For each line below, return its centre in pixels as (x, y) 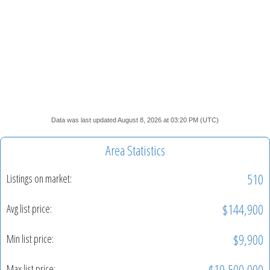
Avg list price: (29, 209)
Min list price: (30, 239)
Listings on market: (39, 179)
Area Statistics (135, 150)
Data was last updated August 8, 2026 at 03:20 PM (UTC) (135, 120)
